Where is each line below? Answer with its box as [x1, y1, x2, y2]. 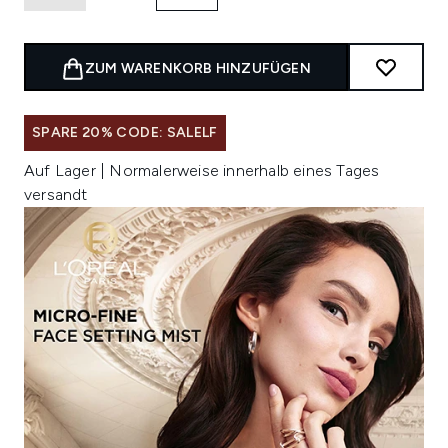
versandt [24, 185, 88, 205]
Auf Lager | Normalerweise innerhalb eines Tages [24, 161, 380, 181]
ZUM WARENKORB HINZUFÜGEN [85, 60, 311, 78]
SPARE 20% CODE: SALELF [32, 124, 218, 142]
